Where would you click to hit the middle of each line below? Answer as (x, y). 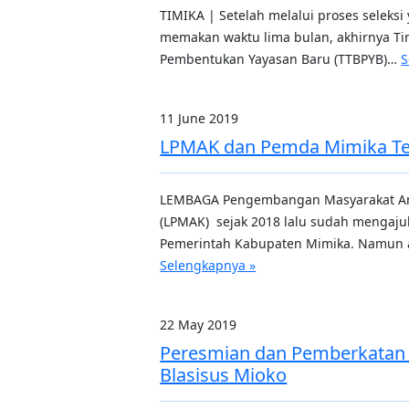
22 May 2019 (199, 325)
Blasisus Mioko (224, 375)
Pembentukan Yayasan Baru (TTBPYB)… (281, 59)
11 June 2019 (199, 118)
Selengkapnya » (208, 265)
